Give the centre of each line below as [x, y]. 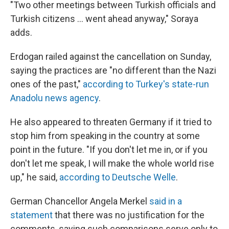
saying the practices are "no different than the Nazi [113, 70]
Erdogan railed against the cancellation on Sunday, [111, 56]
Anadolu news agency [54, 98]
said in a [166, 201]
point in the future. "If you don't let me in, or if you [109, 149]
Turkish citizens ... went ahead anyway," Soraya [104, 18]
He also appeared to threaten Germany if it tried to [111, 122]
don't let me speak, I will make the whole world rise [112, 163]
